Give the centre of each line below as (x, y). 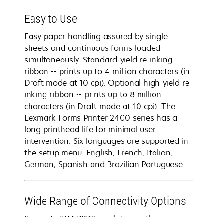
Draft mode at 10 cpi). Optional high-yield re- (108, 83)
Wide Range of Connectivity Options (105, 201)
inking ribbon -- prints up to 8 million (93, 94)
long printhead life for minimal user (90, 129)
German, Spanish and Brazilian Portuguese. (104, 164)
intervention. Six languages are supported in (106, 141)
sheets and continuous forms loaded (92, 48)
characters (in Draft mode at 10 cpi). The (100, 106)
